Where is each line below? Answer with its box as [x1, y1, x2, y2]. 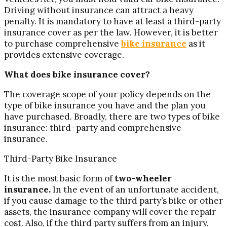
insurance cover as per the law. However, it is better [4, 26, 218, 38]
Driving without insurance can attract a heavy [4, 4, 194, 16]
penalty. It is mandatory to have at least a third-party [4, 15, 221, 27]
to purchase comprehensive [4, 37, 121, 49]
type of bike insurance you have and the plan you [4, 99, 206, 111]
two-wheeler [115, 172, 172, 184]
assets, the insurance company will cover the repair [4, 206, 216, 217]
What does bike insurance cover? [4, 68, 150, 80]
